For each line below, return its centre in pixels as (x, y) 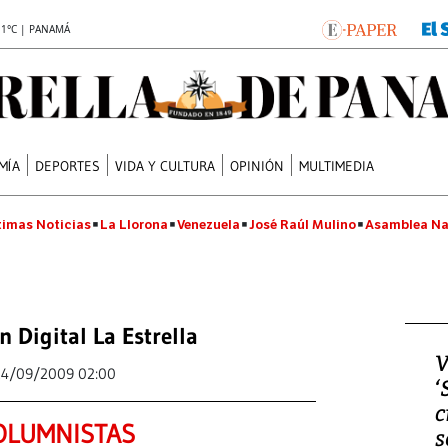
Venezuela (208, 224)
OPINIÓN (257, 165)
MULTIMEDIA (337, 165)
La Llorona (134, 224)
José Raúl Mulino (302, 224)
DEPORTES (68, 165)
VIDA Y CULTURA (165, 165)
